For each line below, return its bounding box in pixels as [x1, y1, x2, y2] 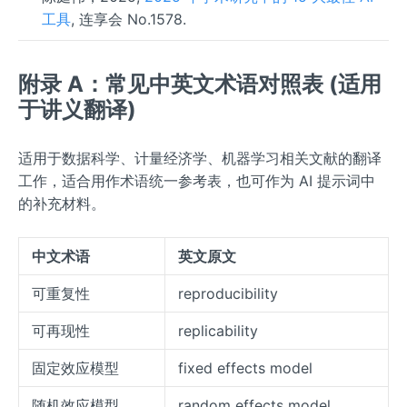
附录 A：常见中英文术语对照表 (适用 [18, 71, 382, 98]
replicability [178, 322, 258, 341]
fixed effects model [178, 359, 313, 378]
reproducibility [178, 284, 278, 303]
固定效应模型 [32, 359, 119, 378]
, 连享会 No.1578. [70, 9, 186, 28]
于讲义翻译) [18, 96, 136, 124]
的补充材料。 [18, 194, 105, 213]
